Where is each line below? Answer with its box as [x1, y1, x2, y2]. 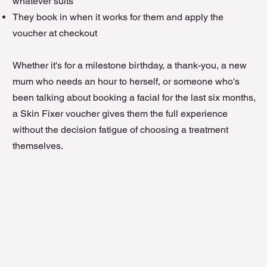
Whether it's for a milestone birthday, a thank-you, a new [12, 60, 247, 72]
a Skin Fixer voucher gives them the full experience [12, 108, 228, 120]
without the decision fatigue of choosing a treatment [12, 124, 228, 136]
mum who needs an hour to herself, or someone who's [12, 76, 240, 88]
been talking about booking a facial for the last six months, [12, 92, 256, 104]
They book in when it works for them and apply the [12, 11, 223, 23]
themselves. [12, 140, 63, 152]
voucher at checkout [12, 27, 97, 39]
